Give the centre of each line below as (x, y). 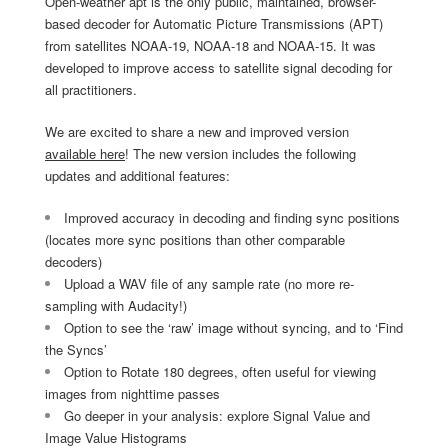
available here (85, 154)
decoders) (73, 262)
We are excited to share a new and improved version (197, 132)
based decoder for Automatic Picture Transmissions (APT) (214, 24)
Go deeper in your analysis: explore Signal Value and (217, 416)
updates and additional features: (137, 176)
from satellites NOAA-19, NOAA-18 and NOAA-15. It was (210, 46)
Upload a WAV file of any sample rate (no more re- (209, 284)
